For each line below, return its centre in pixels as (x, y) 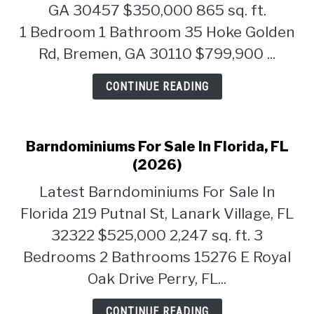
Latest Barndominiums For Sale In (157, 192)
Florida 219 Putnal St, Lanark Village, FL (157, 213)
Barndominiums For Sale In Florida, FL (157, 146)
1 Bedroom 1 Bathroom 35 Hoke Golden (157, 32)
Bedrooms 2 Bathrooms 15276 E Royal (157, 257)
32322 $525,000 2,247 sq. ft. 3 (157, 235)
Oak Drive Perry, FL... (157, 279)
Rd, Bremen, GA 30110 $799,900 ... (157, 54)
